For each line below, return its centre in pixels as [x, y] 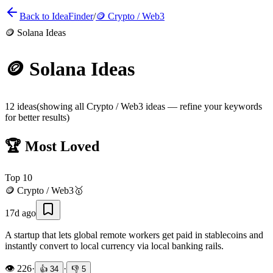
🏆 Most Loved [52, 146]
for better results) [37, 117]
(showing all [62, 106]
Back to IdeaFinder [56, 16]
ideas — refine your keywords [203, 106]
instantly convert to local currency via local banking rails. [114, 246]
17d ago [20, 213]
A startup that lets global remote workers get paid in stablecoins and [134, 235]
